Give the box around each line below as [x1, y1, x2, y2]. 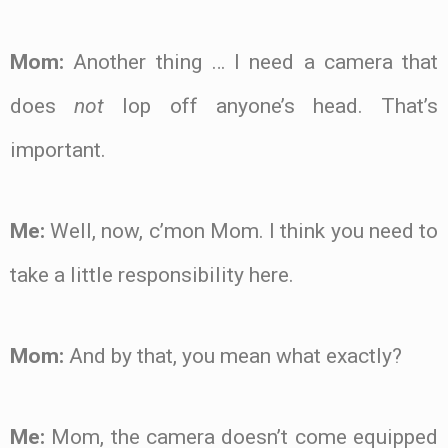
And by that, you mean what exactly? [64, 343, 402, 368]
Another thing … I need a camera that [64, 50, 438, 75]
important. [10, 138, 106, 163]
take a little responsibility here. [10, 263, 294, 288]
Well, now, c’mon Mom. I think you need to [45, 219, 438, 244]
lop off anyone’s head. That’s [104, 94, 439, 119]
